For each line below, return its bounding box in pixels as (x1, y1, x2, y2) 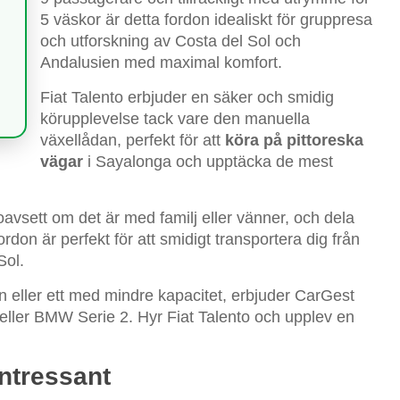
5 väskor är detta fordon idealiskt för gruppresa (40, 10, 372, 29)
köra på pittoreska (225, 130, 363, 149)
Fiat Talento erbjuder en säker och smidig (40, 87, 334, 106)
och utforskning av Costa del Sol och (40, 31, 301, 50)
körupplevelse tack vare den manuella (40, 109, 310, 128)
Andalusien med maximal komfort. (40, 53, 282, 71)
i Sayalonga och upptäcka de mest (83, 152, 333, 171)
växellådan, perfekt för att (40, 130, 225, 149)
